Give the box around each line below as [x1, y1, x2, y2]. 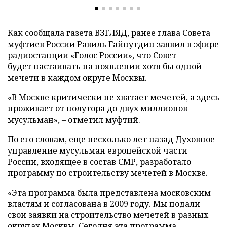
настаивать [33, 61, 81, 72]
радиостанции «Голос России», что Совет [8, 50, 176, 61]
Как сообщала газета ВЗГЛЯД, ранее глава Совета [8, 27, 210, 39]
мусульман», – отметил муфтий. [8, 114, 140, 125]
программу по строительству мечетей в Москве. [8, 167, 208, 178]
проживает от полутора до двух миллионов [8, 103, 187, 114]
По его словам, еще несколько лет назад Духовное [8, 134, 215, 145]
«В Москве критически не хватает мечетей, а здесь [8, 92, 219, 103]
